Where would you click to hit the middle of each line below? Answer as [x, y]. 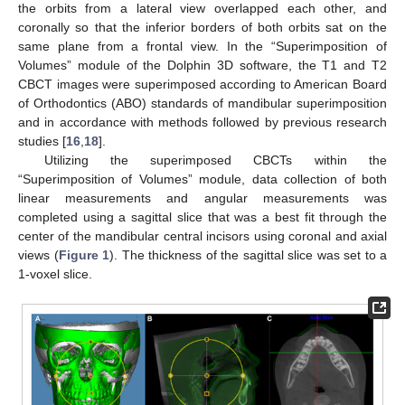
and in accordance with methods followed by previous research [202, 122]
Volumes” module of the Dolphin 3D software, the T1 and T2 [202, 65]
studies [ [42, 141]
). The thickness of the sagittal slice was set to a [248, 254]
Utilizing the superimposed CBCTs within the [215, 160]
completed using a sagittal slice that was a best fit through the [202, 217]
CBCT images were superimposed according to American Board [202, 84]
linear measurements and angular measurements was [202, 198]
